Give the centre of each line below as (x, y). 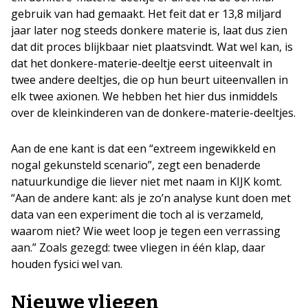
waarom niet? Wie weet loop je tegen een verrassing (146, 231)
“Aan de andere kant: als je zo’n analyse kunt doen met (151, 198)
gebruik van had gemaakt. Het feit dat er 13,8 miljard (146, 14)
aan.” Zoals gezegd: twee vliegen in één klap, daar (138, 248)
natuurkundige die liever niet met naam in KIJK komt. (146, 182)
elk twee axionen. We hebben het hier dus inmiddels (144, 97)
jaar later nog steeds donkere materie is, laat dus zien (149, 31)
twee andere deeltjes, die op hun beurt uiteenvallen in (150, 80)
